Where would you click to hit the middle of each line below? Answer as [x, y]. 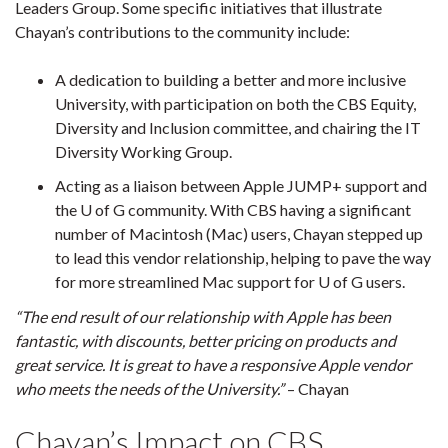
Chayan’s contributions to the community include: [182, 31]
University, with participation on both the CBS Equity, [235, 103]
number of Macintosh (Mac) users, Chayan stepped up [239, 234]
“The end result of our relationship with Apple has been [203, 316]
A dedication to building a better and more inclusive [230, 79]
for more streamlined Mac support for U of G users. [230, 282]
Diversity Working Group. [143, 151]
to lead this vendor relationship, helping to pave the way [243, 258]
